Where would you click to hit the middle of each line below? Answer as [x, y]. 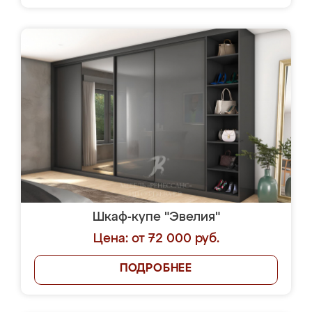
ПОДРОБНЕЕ [156, 269]
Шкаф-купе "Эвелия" [156, 217]
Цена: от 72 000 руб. [156, 239]
